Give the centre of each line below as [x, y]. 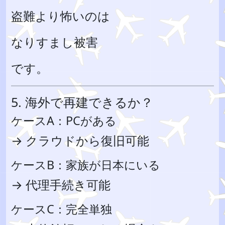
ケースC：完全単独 [62, 209]
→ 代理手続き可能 [61, 185]
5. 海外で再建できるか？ [82, 102]
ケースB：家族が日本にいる [86, 165]
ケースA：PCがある [64, 121]
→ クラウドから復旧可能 [80, 140]
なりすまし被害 [54, 42]
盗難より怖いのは [61, 16]
